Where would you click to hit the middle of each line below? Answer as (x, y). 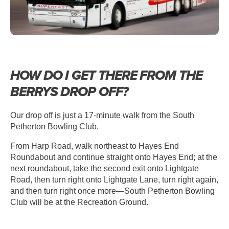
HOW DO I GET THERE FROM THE (106, 75)
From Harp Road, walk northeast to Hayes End (95, 146)
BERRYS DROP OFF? (69, 91)
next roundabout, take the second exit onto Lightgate (105, 168)
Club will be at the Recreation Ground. (79, 202)
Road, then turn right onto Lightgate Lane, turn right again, (114, 179)
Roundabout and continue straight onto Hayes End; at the (114, 157)
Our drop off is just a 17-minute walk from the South (102, 115)
